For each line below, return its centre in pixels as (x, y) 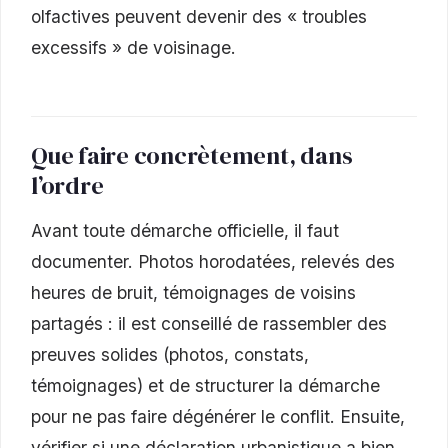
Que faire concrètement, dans (192, 155)
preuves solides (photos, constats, (170, 354)
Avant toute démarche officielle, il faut (185, 230)
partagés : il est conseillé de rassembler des (209, 323)
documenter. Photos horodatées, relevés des (213, 261)
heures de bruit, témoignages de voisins (193, 292)
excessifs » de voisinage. (133, 47)
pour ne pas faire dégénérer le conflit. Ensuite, (218, 416)
